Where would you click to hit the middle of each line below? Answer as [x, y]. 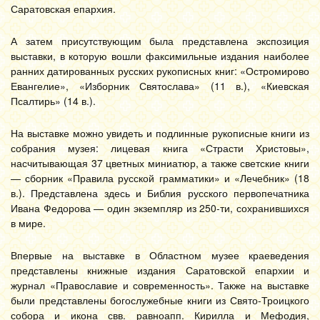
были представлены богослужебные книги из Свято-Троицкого [160, 300]
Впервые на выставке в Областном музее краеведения [160, 255]
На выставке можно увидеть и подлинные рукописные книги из [160, 133]
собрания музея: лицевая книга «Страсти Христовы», [160, 148]
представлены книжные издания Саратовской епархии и [160, 270]
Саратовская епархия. [63, 9]
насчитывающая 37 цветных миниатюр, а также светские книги [160, 163]
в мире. [28, 223]
